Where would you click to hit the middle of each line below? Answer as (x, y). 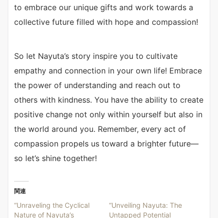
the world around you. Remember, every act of (100, 129)
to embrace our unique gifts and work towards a (104, 8)
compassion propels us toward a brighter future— (106, 144)
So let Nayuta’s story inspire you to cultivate (96, 56)
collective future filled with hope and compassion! (106, 22)
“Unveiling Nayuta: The (145, 205)
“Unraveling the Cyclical (52, 205)
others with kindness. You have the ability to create (109, 100)
